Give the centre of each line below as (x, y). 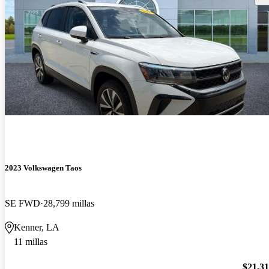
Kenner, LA (37, 227)
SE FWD (23, 203)
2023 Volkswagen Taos (43, 168)
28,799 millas (69, 203)
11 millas (31, 241)
